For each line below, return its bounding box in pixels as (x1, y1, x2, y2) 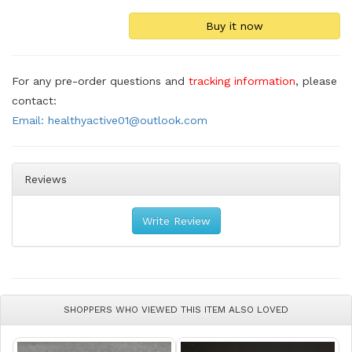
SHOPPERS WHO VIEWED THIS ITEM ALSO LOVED (64, 303, 288, 315)
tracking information (189, 74, 295, 87)
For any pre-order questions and (12, 74, 189, 87)
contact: (12, 93, 57, 107)
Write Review (141, 214, 211, 227)
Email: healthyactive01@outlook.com (12, 113, 207, 126)
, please (295, 74, 337, 87)
